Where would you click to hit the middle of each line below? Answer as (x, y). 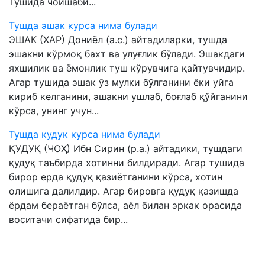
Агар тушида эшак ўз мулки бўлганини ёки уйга (121, 82)
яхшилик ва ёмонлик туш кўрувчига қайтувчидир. (127, 68)
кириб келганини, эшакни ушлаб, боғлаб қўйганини (128, 96)
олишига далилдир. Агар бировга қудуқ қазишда (124, 191)
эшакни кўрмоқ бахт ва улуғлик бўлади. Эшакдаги (127, 54)
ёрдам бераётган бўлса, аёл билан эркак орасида (125, 205)
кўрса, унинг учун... (54, 111)
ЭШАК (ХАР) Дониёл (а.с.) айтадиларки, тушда (118, 40)
